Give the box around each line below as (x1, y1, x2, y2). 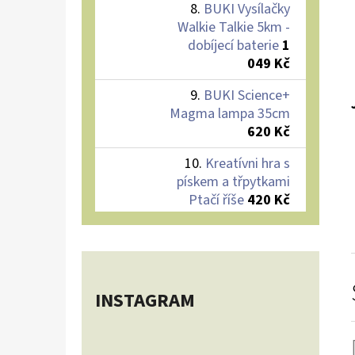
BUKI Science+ (204, 85, 290, 105)
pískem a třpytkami (177, 171, 290, 192)
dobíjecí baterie (188, 35, 279, 55)
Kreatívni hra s (205, 153, 290, 174)
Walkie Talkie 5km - (177, 17, 290, 37)
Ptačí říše (189, 189, 244, 210)
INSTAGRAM (95, 286, 195, 315)
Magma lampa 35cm (170, 103, 290, 124)
